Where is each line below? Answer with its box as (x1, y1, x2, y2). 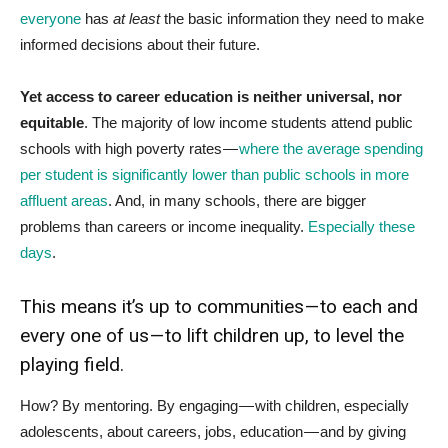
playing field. (20, 352, 124, 376)
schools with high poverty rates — (20, 139, 239, 157)
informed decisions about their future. (20, 35, 260, 53)
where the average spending (239, 139, 423, 157)
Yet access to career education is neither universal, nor (20, 87, 402, 105)
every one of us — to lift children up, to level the (20, 323, 404, 347)
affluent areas (20, 191, 108, 209)
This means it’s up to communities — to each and (20, 294, 418, 318)
